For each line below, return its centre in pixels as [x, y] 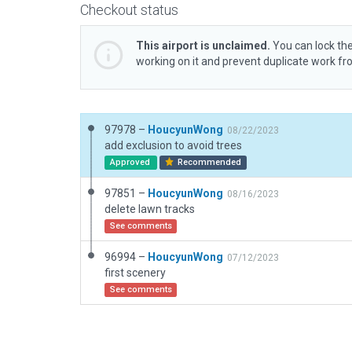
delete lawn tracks [150, 209]
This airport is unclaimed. [203, 46]
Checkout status [129, 10]
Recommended [209, 162]
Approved [131, 162]
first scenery [135, 273]
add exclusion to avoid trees [173, 145]
